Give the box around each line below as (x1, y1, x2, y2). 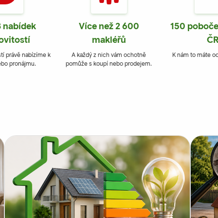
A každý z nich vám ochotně (72, 51, 146, 59)
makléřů (91, 35, 126, 46)
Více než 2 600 (78, 21, 139, 32)
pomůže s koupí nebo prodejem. (66, 60, 152, 68)
